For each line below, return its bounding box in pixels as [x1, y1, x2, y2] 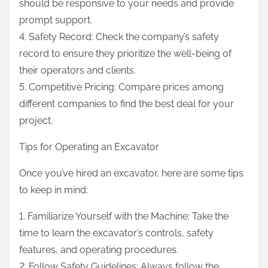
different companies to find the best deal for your [19, 98, 234, 110]
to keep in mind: [19, 184, 88, 196]
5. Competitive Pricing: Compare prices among [19, 81, 224, 93]
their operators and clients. [19, 65, 136, 77]
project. [19, 115, 53, 127]
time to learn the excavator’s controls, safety [19, 227, 214, 239]
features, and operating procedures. [19, 244, 178, 256]
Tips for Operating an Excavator [19, 141, 159, 153]
